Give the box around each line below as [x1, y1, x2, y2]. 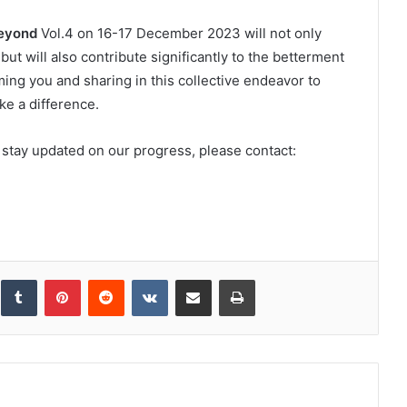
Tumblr [35, 272, 74, 286]
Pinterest [79, 272, 132, 286]
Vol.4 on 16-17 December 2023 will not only [36, 25, 322, 42]
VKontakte [166, 272, 225, 286]
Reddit [123, 272, 160, 286]
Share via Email [210, 272, 240, 286]
